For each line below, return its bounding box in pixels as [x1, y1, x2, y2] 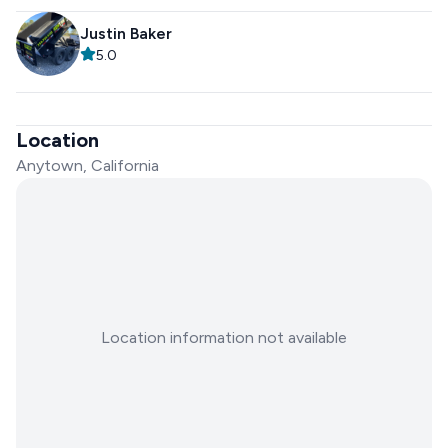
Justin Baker [80, 24, 172, 43]
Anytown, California [16, 156, 159, 175]
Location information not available [101, 328, 347, 347]
